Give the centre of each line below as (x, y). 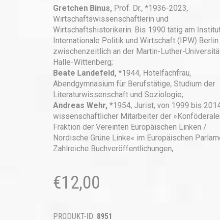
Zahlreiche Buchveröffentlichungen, (113, 149)
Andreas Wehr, (81, 105)
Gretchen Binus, (83, 8)
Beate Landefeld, (85, 73)
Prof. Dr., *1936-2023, (151, 8)
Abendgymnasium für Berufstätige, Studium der (134, 84)
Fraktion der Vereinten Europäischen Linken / (130, 127)
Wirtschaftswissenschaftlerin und (110, 19)
